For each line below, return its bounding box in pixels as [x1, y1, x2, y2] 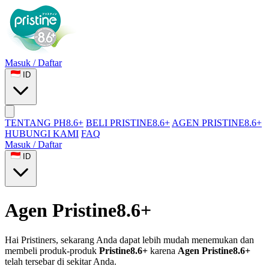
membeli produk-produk [5, 245, 99, 256]
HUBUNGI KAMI [5, 128, 79, 139]
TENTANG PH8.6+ [5, 118, 83, 128]
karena [148, 245, 178, 256]
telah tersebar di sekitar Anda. [5, 256, 116, 267]
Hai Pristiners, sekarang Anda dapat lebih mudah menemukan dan [5, 234, 254, 245]
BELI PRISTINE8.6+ [86, 118, 170, 128]
